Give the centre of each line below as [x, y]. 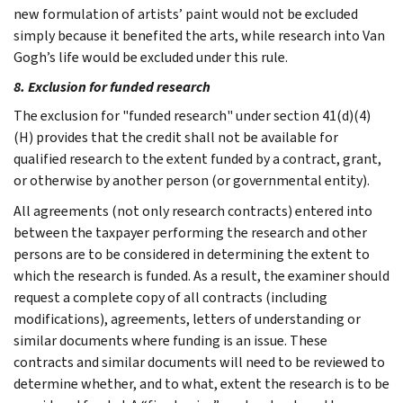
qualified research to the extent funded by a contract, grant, [197, 158]
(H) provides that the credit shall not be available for [176, 137]
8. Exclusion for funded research [113, 86]
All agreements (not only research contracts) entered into [193, 210]
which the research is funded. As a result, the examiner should [201, 275]
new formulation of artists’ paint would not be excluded [186, 13]
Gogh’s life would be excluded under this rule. [151, 57]
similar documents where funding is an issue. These [170, 340]
